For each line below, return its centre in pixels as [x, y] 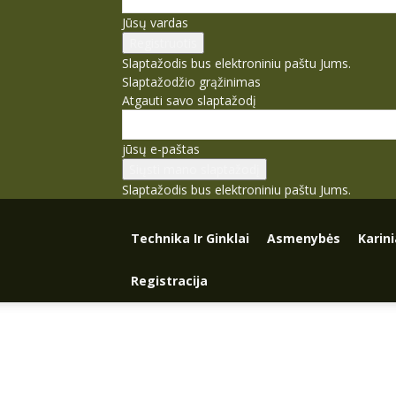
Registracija [169, 281]
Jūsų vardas [155, 23]
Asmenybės [304, 238]
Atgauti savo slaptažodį [189, 100]
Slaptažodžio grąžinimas [191, 82]
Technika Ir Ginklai [190, 238]
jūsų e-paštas [161, 149]
